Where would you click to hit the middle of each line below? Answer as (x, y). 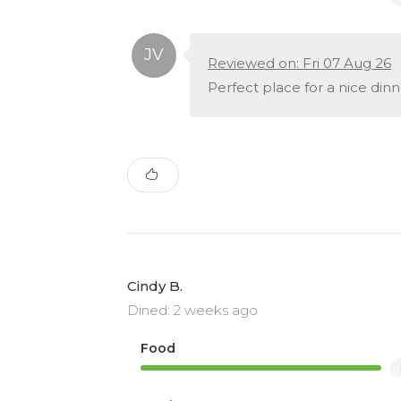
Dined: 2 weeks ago (192, 310)
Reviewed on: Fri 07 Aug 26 (299, 63)
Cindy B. (155, 286)
